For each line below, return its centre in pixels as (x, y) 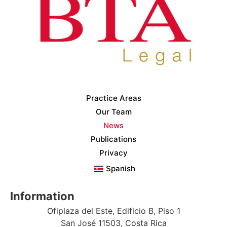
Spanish (121, 168)
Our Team (113, 111)
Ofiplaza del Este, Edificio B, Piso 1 (113, 211)
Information (42, 196)
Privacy (113, 153)
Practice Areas (113, 98)
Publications (113, 139)
